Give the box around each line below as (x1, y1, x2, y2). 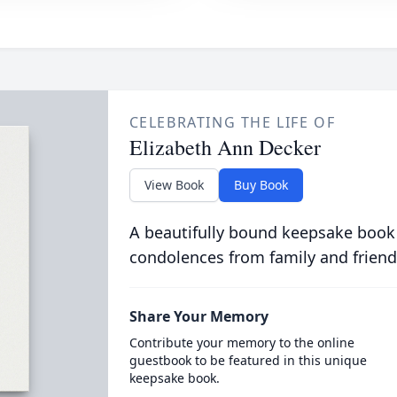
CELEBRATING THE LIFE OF (128, 113, 336, 132)
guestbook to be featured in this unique (128, 352, 367, 369)
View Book (144, 176, 204, 193)
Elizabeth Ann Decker (128, 133, 321, 161)
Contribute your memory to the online (128, 334, 354, 351)
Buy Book (233, 176, 288, 193)
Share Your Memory (128, 307, 269, 326)
